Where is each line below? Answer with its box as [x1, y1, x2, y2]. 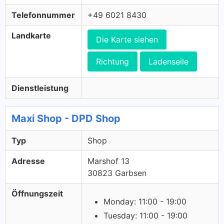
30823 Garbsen [87, 168, 146, 178]
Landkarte [11, 30, 51, 40]
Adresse [11, 156, 45, 166]
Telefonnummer [11, 10, 75, 20]
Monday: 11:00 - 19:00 [103, 196, 186, 206]
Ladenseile [148, 56, 188, 66]
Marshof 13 [87, 156, 129, 166]
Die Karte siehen [96, 34, 158, 44]
